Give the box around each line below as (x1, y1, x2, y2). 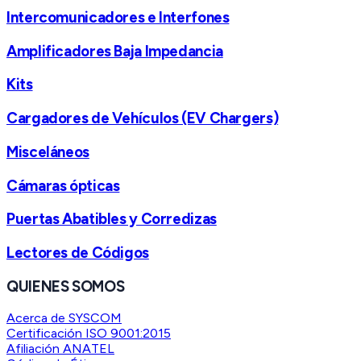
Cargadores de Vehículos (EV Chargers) (6, 109, 279, 128)
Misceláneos (6, 142, 89, 161)
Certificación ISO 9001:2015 (6, 326, 171, 342)
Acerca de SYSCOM (6, 310, 122, 326)
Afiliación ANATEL (6, 341, 114, 357)
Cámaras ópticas (6, 176, 120, 195)
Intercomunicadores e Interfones (6, 7, 230, 27)
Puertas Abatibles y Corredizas (6, 210, 217, 229)
